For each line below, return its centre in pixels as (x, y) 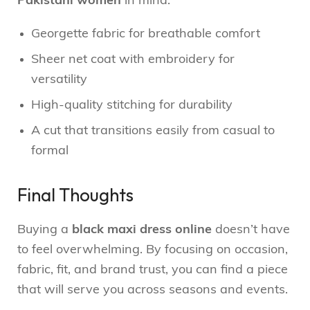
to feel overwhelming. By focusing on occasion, (153, 250)
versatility (59, 80)
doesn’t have (251, 230)
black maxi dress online (142, 230)
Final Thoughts (75, 194)
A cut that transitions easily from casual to (153, 131)
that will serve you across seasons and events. (153, 290)
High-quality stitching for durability (132, 105)
